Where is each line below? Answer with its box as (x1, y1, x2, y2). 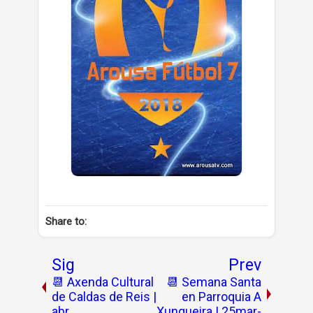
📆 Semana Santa (166, 275, 261, 289)
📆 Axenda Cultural (52, 275, 154, 289)
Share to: (45, 215, 87, 228)
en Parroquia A (182, 289, 261, 304)
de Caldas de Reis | (52, 289, 156, 304)
